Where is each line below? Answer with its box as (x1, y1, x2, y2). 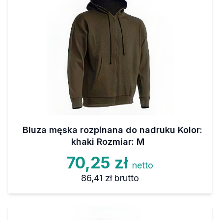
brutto (114, 173, 139, 183)
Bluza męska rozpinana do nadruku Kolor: (23, 125, 202, 135)
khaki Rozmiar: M (71, 137, 144, 147)
